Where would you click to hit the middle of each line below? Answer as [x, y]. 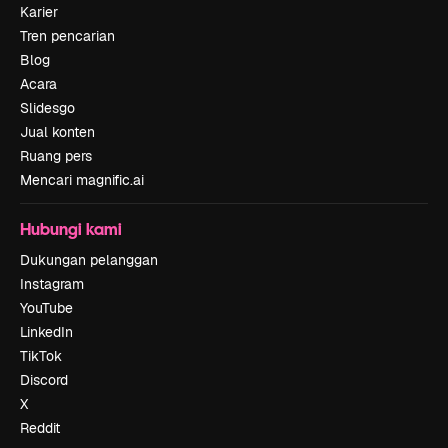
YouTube [46, 307]
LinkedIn [46, 331]
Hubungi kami [71, 228]
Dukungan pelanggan [89, 259]
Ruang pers [56, 155]
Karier [39, 11]
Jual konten [57, 131]
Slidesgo [47, 107]
